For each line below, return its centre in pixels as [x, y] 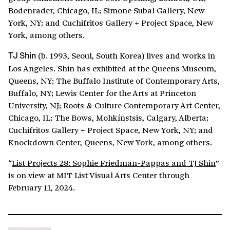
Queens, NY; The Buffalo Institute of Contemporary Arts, [114, 81]
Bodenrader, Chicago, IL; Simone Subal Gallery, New [107, 10]
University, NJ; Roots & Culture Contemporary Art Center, [114, 105]
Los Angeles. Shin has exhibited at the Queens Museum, [112, 68]
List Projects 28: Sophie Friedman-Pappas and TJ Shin [114, 163]
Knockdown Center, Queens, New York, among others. [110, 142]
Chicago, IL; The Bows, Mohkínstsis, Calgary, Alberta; [108, 118]
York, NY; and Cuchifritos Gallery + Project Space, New [111, 23]
